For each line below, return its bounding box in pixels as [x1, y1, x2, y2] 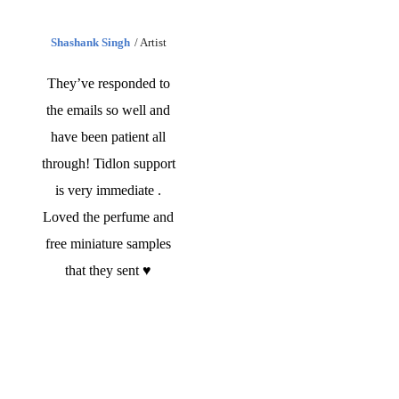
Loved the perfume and [43, 209, 175, 224]
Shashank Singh [51, 36, 130, 49]
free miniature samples [45, 236, 172, 251]
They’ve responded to [46, 76, 170, 91]
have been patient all [51, 129, 167, 144]
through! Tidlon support [41, 156, 175, 171]
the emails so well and [46, 102, 171, 118]
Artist [140, 36, 167, 49]
